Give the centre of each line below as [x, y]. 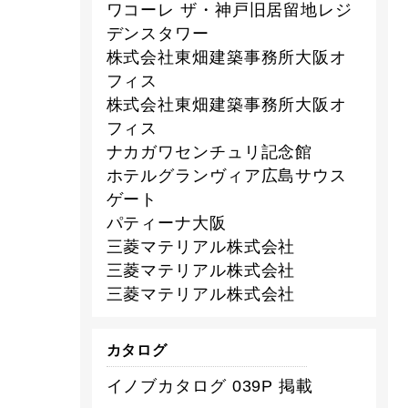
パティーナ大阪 [166, 223]
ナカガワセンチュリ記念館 [209, 152]
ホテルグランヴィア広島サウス [227, 175]
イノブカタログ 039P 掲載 [209, 387]
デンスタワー [158, 33]
